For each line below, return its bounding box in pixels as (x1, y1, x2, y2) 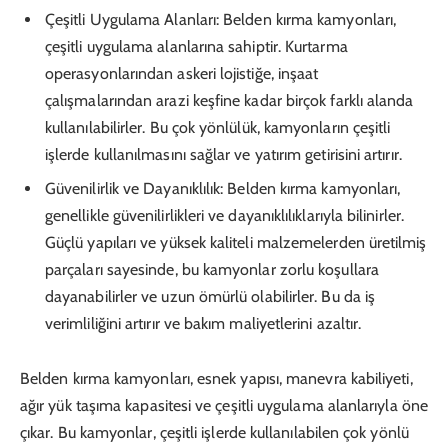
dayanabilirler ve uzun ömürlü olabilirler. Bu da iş (45, 286, 376, 306)
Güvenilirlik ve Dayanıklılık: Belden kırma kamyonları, (45, 178, 401, 198)
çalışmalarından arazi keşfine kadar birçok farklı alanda (45, 90, 414, 110)
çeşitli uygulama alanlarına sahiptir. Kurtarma (45, 36, 348, 56)
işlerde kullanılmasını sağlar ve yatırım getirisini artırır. (45, 144, 402, 164)
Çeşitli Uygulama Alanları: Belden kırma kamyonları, (45, 9, 397, 29)
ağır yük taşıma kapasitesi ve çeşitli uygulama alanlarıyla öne (20, 396, 428, 416)
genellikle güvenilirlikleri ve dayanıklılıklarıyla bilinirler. (45, 205, 404, 225)
